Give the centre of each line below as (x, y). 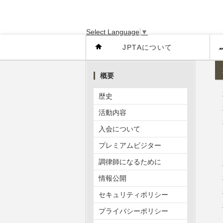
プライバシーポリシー (133, 211)
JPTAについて (148, 47)
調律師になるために (130, 162)
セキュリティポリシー (133, 195)
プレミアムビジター (130, 145)
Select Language (113, 32)
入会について (119, 129)
